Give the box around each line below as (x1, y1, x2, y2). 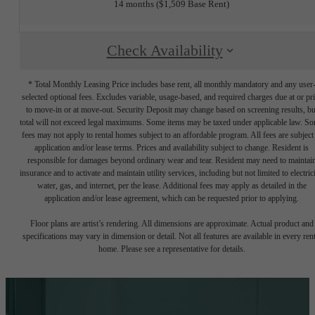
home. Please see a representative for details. (98, 243, 245, 254)
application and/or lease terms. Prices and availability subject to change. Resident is (34, 142, 309, 153)
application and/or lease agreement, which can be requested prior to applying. (44, 193, 299, 203)
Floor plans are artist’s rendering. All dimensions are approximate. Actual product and (30, 218, 314, 229)
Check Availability (106, 42, 223, 60)
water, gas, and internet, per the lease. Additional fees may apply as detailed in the (37, 180, 307, 191)
